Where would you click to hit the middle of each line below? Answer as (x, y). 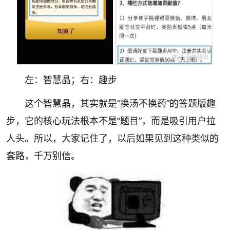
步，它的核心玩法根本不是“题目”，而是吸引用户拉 (111, 120)
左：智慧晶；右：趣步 (71, 79)
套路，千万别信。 (43, 155)
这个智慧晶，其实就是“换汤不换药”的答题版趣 (120, 103)
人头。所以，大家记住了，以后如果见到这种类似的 (112, 138)
